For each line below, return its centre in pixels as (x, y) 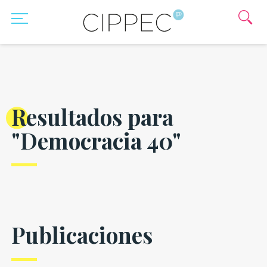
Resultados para (92, 116)
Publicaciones (82, 235)
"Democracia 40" (96, 140)
